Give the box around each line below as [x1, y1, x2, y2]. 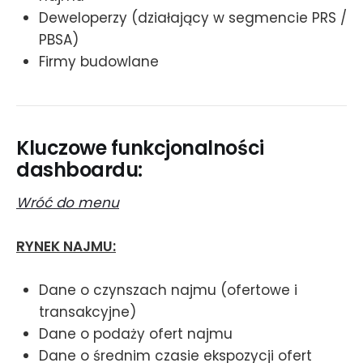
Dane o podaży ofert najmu [39, 324, 233, 344]
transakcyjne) [39, 302, 136, 322]
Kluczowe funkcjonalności [16, 135, 264, 162]
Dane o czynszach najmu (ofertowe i [39, 280, 297, 301]
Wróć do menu [16, 192, 119, 212]
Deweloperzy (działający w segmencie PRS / [39, 7, 347, 28]
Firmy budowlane [39, 51, 159, 71]
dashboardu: [16, 156, 143, 184]
